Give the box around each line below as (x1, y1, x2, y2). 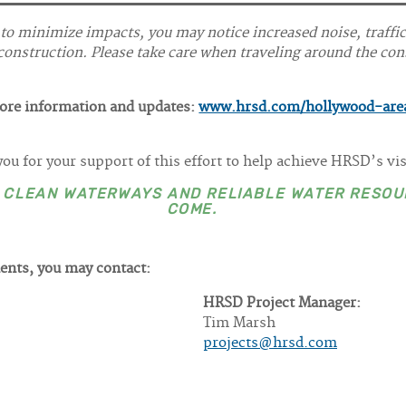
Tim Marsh (203, 314, 275, 333)
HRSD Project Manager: (203, 295, 361, 313)
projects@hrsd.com (203, 334, 337, 353)
